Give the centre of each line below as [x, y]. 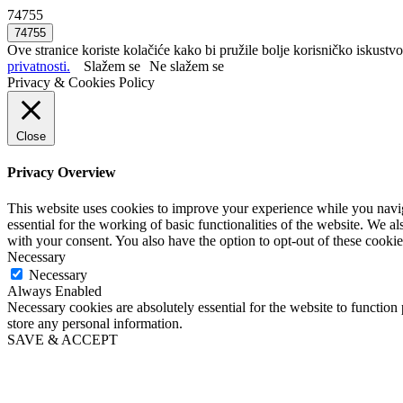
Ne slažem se [187, 66]
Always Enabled [54, 291]
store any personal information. [95, 323]
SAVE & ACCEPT [63, 339]
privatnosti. [39, 66]
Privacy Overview [62, 173]
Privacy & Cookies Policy [81, 82]
